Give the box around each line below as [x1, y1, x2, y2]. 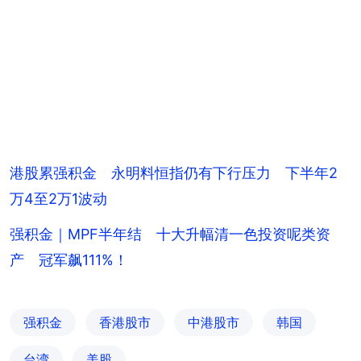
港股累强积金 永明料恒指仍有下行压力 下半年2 [10, 164, 338, 181]
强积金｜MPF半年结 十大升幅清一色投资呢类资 [10, 225, 330, 243]
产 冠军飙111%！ [10, 251, 128, 268]
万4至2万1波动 [10, 189, 107, 207]
